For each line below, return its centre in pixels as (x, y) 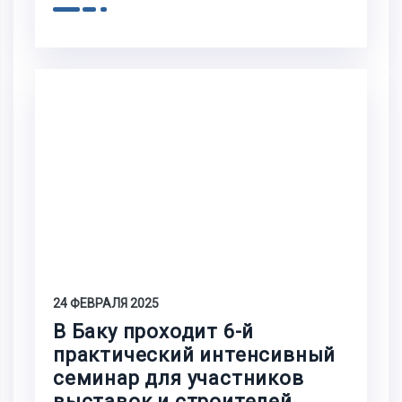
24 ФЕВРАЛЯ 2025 (106, 304)
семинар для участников (179, 379)
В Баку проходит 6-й (154, 332)
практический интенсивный (195, 355)
